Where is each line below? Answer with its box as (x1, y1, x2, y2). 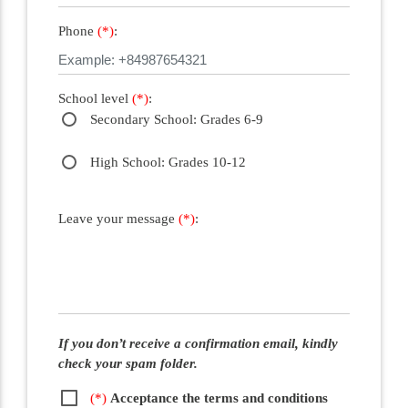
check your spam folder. (57, 355, 198, 371)
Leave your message (57, 210, 178, 226)
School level (57, 90, 132, 106)
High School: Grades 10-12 (89, 155, 246, 170)
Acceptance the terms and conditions (109, 390, 328, 405)
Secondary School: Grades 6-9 (89, 111, 263, 127)
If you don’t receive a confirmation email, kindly (57, 335, 338, 351)
